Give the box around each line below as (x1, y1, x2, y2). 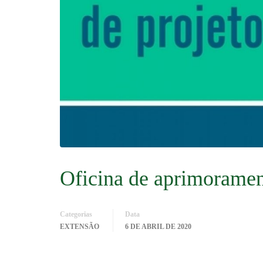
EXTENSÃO (60, 222, 99, 231)
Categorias (60, 210, 92, 218)
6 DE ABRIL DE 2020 (125, 222, 191, 231)
